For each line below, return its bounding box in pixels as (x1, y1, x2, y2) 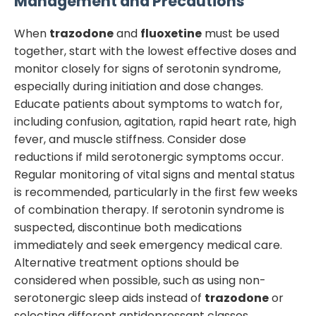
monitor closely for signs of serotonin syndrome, (14, 61, 281, 78)
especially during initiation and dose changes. (14, 78, 263, 95)
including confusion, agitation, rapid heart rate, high (14, 114, 296, 130)
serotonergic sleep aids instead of (14, 290, 205, 307)
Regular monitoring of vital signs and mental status (14, 166, 295, 183)
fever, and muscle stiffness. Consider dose (14, 131, 246, 148)
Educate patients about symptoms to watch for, (14, 96, 282, 113)
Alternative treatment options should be (14, 255, 239, 272)
